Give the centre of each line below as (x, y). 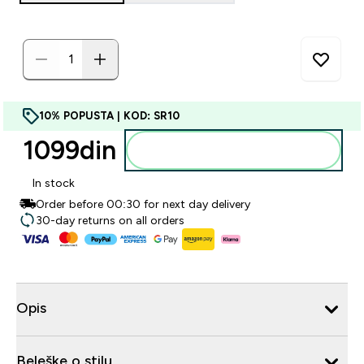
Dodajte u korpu (243, 150)
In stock (54, 183)
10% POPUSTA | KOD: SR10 (109, 116)
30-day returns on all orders (110, 220)
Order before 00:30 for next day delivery (143, 204)
